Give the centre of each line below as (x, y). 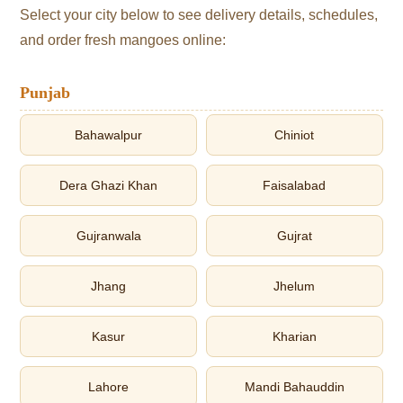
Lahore (109, 386)
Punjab (45, 92)
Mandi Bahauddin (294, 386)
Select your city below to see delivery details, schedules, (199, 14)
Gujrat (294, 235)
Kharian (294, 336)
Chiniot (295, 134)
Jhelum (295, 286)
